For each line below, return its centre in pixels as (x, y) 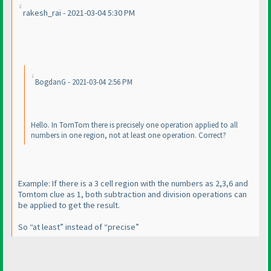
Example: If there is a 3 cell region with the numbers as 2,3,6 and (133, 183)
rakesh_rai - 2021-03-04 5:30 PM (79, 13)
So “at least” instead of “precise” (79, 227)
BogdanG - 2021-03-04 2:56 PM (84, 82)
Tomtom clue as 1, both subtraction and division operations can (132, 194)
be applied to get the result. (69, 205)
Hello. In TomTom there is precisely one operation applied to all (134, 125)
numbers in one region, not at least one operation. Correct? (129, 135)
